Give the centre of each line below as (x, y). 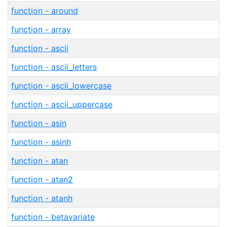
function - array (41, 29)
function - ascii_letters (54, 67)
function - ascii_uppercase (62, 104)
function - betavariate (53, 217)
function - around (45, 11)
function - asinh (41, 142)
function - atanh (42, 198)
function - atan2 (42, 179)
